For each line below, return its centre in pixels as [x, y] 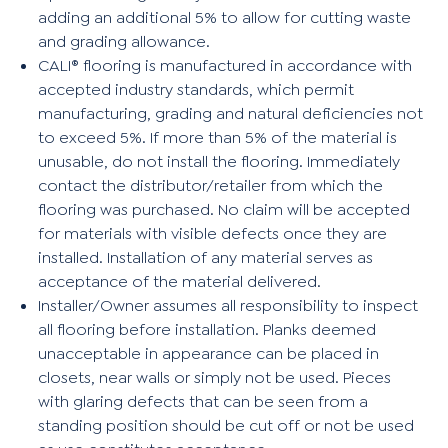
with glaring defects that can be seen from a [203, 401]
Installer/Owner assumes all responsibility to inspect [228, 305]
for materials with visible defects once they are [213, 233]
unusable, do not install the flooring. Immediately [219, 161]
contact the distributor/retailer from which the [211, 185]
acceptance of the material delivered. [180, 281]
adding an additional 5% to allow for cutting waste [225, 17]
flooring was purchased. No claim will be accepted [224, 209]
